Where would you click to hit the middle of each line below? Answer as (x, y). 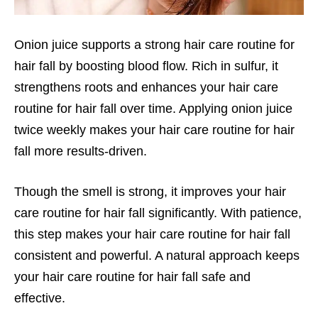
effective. (40, 298)
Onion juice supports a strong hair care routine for (154, 44)
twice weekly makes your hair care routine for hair (154, 130)
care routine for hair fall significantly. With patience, (158, 213)
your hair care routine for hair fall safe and (132, 276)
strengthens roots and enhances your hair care (146, 87)
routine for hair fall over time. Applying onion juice (153, 108)
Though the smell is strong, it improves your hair (150, 191)
